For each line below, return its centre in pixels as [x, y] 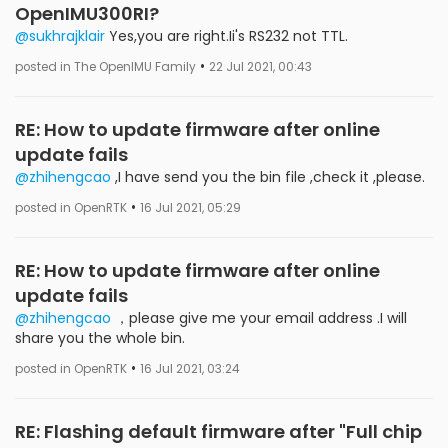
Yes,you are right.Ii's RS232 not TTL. [226, 35]
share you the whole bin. [100, 337]
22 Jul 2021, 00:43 [260, 66]
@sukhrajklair [60, 35]
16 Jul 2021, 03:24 [190, 368]
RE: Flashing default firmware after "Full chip [218, 431]
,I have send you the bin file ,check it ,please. [268, 176]
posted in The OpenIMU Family [105, 66]
